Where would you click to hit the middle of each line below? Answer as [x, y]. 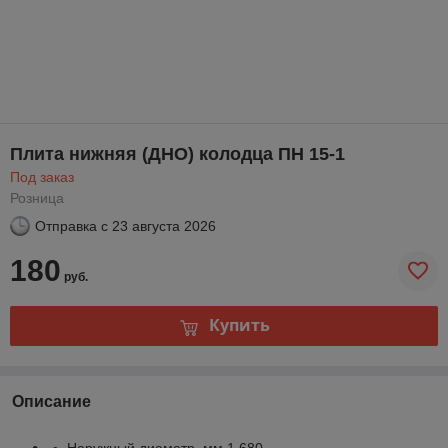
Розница [37, 197]
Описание [51, 401]
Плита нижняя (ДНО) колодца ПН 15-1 [177, 153]
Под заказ [42, 176]
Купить [239, 325]
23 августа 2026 [164, 225]
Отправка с [71, 225]
